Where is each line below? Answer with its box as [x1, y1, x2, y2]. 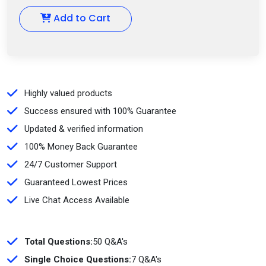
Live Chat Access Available [24, 195, 129, 205]
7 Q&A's [131, 254, 161, 265]
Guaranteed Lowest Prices [24, 177, 128, 188]
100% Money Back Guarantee [24, 141, 138, 152]
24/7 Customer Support [24, 159, 117, 170]
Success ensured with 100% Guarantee [24, 106, 176, 116]
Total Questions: [24, 236, 93, 247]
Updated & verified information [24, 123, 143, 134]
